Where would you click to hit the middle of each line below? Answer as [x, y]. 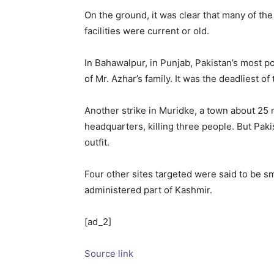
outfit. [97, 142]
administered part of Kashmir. [148, 190]
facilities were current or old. [147, 31]
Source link [109, 253]
